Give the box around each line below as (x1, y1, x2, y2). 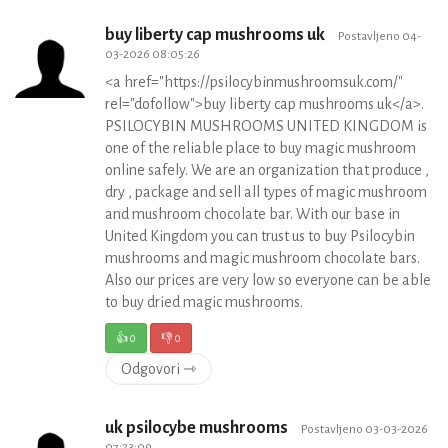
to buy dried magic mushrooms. (105, 294, 303, 310)
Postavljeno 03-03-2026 (301, 422, 428, 436)
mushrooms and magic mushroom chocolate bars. (105, 250, 420, 266)
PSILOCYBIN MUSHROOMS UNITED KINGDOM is (105, 118, 427, 134)
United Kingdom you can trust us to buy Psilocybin (105, 228, 415, 244)
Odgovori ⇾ (121, 361, 196, 377)
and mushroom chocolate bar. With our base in (105, 206, 400, 222)
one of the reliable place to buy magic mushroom (105, 140, 416, 156)
